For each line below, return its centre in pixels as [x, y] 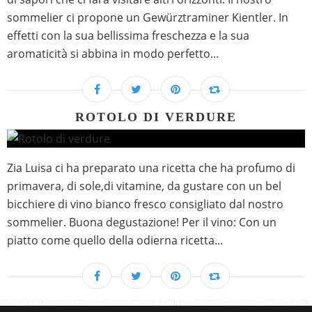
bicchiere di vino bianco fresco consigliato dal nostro [145, 204]
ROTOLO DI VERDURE [156, 117]
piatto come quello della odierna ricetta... [115, 241]
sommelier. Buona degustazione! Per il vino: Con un [142, 223]
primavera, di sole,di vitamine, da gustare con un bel [144, 186]
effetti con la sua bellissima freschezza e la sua [128, 36]
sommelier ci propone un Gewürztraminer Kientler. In [148, 18]
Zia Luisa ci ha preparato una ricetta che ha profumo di [151, 168]
